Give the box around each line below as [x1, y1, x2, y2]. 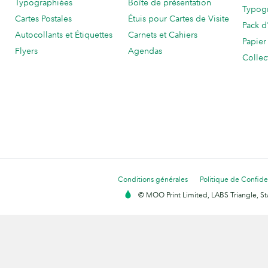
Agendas [128, 45, 162, 56]
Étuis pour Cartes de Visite [128, 13, 229, 24]
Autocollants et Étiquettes [15, 29, 112, 40]
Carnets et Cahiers [128, 29, 197, 40]
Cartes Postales [15, 13, 72, 24]
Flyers [15, 45, 38, 56]
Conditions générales [118, 175, 188, 184]
